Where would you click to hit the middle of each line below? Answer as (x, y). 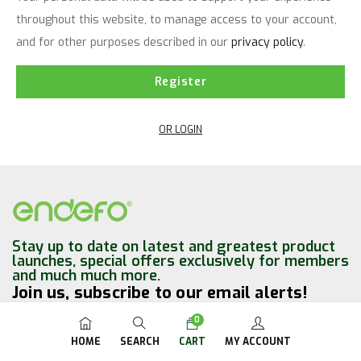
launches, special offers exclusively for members (180, 261)
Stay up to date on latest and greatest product (174, 247)
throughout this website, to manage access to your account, (176, 20)
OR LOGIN (180, 130)
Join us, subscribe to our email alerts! (160, 293)
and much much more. (86, 276)
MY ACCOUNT (257, 342)
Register (180, 82)
